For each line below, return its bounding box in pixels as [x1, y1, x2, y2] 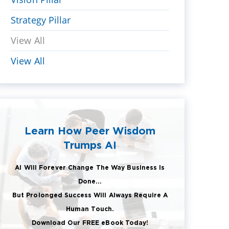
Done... [78, 177, 102, 185]
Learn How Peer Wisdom [24, 124, 156, 136]
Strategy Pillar [11, 13, 71, 26]
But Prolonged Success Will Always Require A [12, 191, 168, 198]
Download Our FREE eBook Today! [31, 219, 149, 226]
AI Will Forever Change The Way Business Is [15, 164, 165, 171]
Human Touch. [65, 205, 114, 212]
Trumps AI [63, 139, 117, 150]
